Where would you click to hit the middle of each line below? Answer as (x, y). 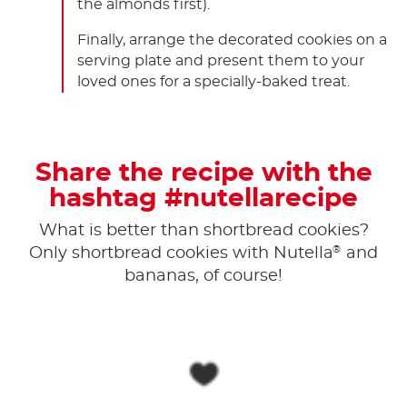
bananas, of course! (203, 276)
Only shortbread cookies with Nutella (181, 253)
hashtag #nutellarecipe (203, 199)
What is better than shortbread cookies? (203, 230)
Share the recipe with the (203, 174)
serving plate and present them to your (221, 61)
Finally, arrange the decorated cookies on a (232, 40)
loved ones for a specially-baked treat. (213, 82)
